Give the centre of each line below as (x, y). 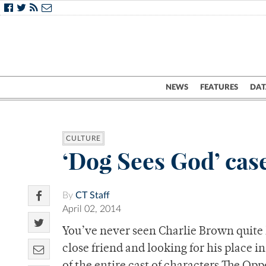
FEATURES (219, 87)
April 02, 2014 (92, 209)
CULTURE (84, 139)
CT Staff (93, 196)
